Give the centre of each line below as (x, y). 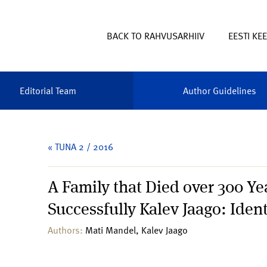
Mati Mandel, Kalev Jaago (136, 230)
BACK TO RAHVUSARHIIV (156, 36)
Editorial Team (48, 91)
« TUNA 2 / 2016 (80, 147)
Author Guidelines (219, 91)
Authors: (66, 230)
